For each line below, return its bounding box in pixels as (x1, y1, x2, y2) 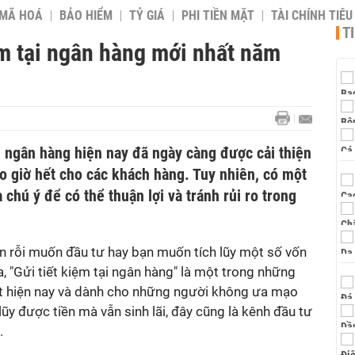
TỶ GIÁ (129, 9, 165, 23)
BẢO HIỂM (59, 9, 113, 23)
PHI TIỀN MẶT (181, 9, 254, 23)
